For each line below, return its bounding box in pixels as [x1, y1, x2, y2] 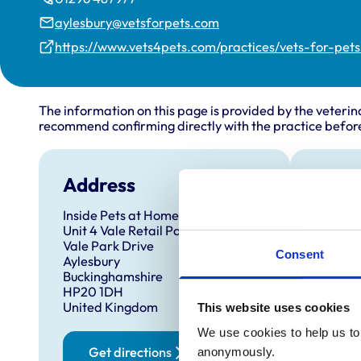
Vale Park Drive [62, 238, 154, 255]
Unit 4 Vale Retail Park [62, 222, 193, 239]
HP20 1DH [62, 284, 123, 301]
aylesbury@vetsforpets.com [55, 14, 219, 31]
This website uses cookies [197, 300, 350, 314]
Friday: [314, 301, 359, 318]
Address [62, 172, 135, 197]
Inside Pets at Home [62, 207, 179, 224]
